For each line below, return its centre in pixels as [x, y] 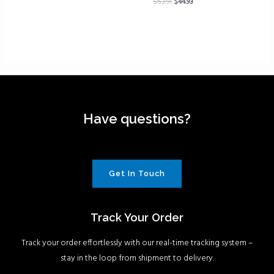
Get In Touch [137, 173]
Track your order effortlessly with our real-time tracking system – [137, 243]
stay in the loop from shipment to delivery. [137, 258]
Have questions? [137, 119]
